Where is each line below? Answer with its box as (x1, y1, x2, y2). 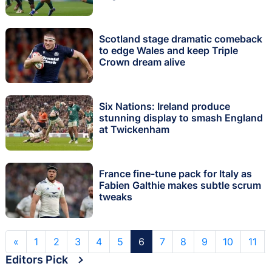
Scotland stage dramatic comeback (99, 33, 262, 46)
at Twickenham (99, 123, 169, 136)
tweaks (99, 191, 132, 203)
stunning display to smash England (99, 112, 263, 124)
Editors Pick (5, 253, 68, 266)
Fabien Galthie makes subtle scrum (99, 179, 261, 192)
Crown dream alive (99, 56, 185, 69)
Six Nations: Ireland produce (99, 100, 230, 113)
